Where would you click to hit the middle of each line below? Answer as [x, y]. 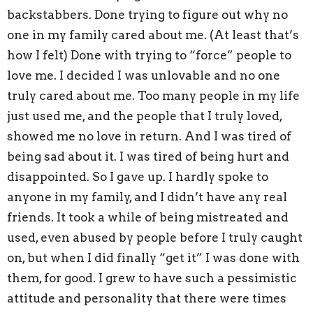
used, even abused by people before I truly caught [155, 237]
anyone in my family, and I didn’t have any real [147, 197]
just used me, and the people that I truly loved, [145, 116]
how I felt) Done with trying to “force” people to [149, 55]
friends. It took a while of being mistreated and [148, 217]
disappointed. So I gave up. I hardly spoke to [138, 176]
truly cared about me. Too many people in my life [153, 95]
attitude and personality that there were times [147, 298]
